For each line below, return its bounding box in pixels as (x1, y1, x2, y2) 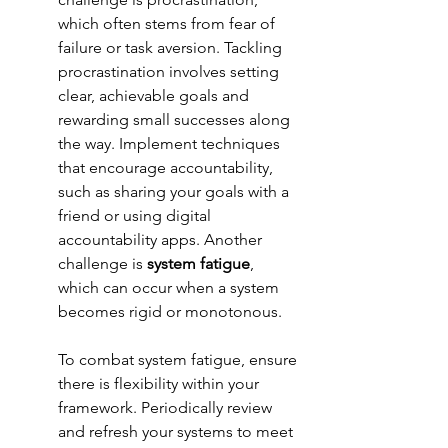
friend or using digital (58, 206, 215, 226)
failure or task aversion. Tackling (58, 38, 286, 58)
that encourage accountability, (58, 158, 277, 178)
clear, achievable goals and (58, 86, 253, 106)
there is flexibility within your (58, 374, 263, 394)
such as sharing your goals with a (58, 182, 293, 202)
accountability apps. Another (58, 230, 266, 250)
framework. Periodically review (58, 398, 276, 418)
